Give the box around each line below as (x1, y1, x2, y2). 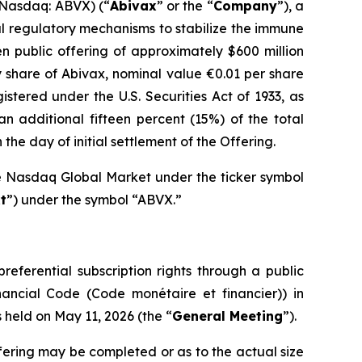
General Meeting (172, 307, 283, 324)
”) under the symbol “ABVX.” (6, 191, 182, 208)
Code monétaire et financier (91, 284, 278, 301)
